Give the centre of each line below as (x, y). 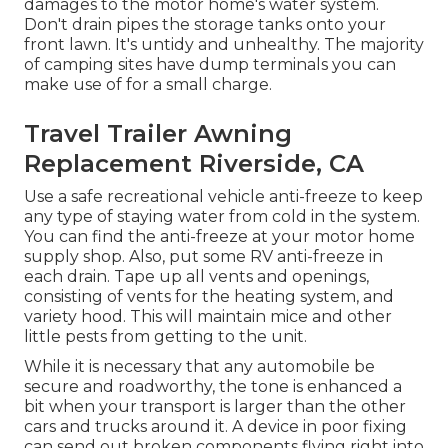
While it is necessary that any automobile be (199, 367)
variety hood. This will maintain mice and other (208, 317)
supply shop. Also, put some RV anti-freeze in (203, 257)
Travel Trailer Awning (158, 134)
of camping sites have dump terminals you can (210, 65)
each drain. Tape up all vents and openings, (196, 277)
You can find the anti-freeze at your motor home (219, 237)
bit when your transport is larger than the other (215, 407)
